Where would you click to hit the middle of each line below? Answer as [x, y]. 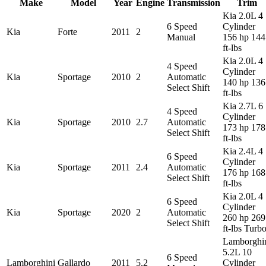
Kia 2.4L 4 [243, 151]
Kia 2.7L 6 [243, 106]
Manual [181, 37]
